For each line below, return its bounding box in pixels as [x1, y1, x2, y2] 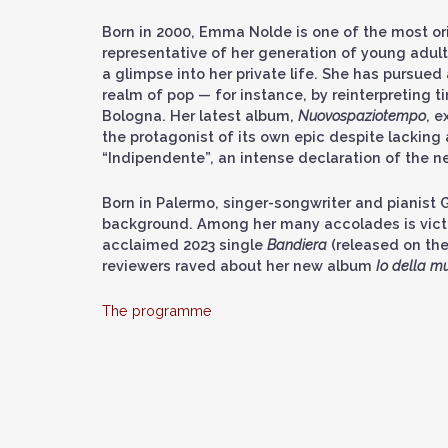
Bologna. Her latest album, [102, 107, 298, 124]
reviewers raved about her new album [102, 257, 376, 274]
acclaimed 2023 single [102, 236, 267, 253]
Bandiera [267, 236, 327, 253]
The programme [102, 302, 212, 319]
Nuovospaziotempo [298, 107, 426, 124]
